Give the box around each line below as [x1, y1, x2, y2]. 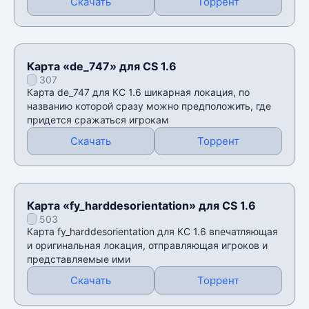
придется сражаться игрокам [27, 113, 169, 126]
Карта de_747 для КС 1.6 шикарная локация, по [27, 86, 250, 98]
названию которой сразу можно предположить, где [27, 99, 271, 112]
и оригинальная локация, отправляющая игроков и [27, 239, 268, 251]
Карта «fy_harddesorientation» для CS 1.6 [27, 198, 256, 212]
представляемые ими [27, 252, 130, 265]
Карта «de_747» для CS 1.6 [27, 59, 177, 73]
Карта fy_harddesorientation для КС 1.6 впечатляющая [27, 225, 278, 237]
